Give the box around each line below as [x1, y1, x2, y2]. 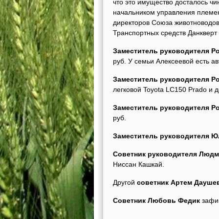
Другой [113, 178, 137, 186]
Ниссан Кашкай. [113, 160, 164, 168]
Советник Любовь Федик [113, 197, 200, 204]
